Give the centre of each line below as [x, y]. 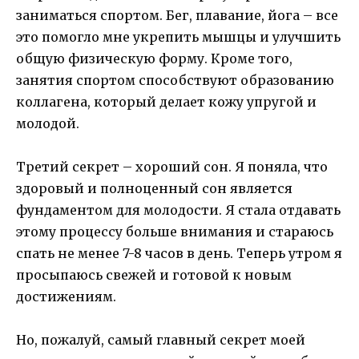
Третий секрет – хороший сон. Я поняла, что [172, 167]
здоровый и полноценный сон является [154, 189]
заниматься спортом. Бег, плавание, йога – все [177, 15]
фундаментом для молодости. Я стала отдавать [178, 210]
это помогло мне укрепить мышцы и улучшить [178, 36]
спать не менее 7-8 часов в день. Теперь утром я [179, 254]
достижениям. [66, 297]
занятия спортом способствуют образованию [175, 80]
